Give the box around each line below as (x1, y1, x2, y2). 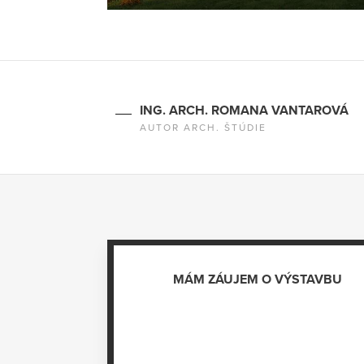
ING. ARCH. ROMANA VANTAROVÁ (140, 102, 349, 119)
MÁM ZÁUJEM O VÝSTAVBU (173, 271, 343, 288)
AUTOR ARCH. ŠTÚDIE (140, 121, 266, 133)
